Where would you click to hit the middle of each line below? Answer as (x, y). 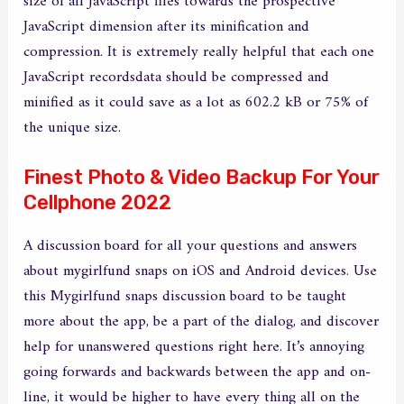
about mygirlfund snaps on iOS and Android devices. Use (201, 272)
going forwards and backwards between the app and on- (197, 373)
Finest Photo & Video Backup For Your (202, 178)
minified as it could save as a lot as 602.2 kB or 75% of (196, 102)
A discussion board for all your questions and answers (191, 247)
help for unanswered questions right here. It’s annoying (194, 348)
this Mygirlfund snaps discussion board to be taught (185, 297)
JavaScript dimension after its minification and (167, 27)
